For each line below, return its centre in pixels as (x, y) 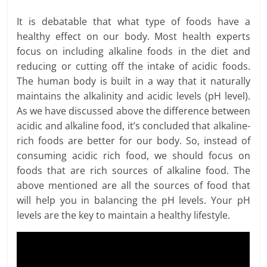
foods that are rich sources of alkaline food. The (133, 171)
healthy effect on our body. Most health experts (133, 37)
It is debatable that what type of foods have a (133, 22)
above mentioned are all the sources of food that (133, 186)
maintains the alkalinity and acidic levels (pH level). (133, 96)
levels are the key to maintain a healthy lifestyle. (124, 215)
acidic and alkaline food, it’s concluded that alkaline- (133, 126)
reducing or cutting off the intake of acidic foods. (133, 66)
